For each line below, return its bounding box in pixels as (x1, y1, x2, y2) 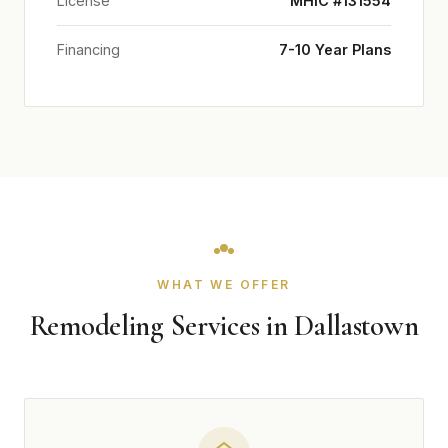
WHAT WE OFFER (157, 277, 291, 292)
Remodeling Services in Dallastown (29, 308, 419, 343)
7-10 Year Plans (279, 41, 391, 58)
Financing (57, 41, 120, 58)
